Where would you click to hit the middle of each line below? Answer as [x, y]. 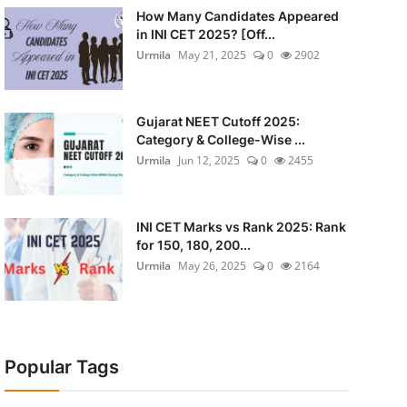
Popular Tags [61, 367]
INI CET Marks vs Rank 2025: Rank [241, 227]
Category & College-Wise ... [220, 139]
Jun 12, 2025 [208, 160]
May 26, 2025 [212, 266]
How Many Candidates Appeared [237, 16]
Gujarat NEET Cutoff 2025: [218, 121]
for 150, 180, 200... [193, 245]
